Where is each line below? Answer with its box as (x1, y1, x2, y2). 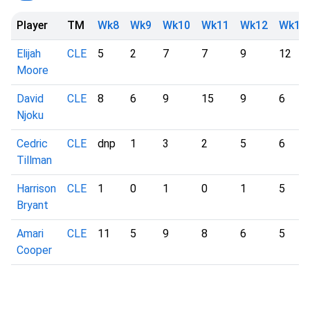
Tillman (17, 154, 52, 167)
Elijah (17, 47, 41, 60)
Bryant (17, 199, 48, 212)
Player (17, 19, 48, 32)
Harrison (17, 182, 56, 195)
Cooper (17, 244, 52, 257)
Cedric (17, 137, 48, 150)
